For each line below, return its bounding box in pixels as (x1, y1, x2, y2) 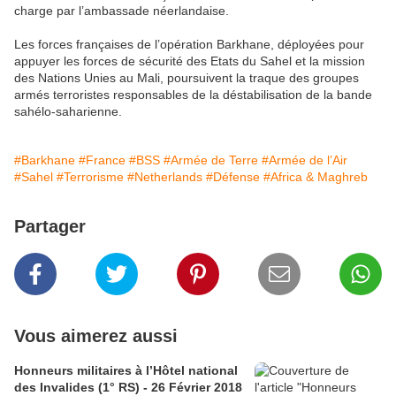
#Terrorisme (57, 170, 124, 185)
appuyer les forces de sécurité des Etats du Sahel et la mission (14, 54, 365, 69)
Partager (14, 217, 86, 237)
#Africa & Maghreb (263, 170, 368, 185)
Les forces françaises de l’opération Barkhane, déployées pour (14, 37, 364, 52)
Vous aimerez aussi (14, 326, 178, 346)
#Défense (206, 170, 260, 185)
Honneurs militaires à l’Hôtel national (14, 363, 238, 378)
